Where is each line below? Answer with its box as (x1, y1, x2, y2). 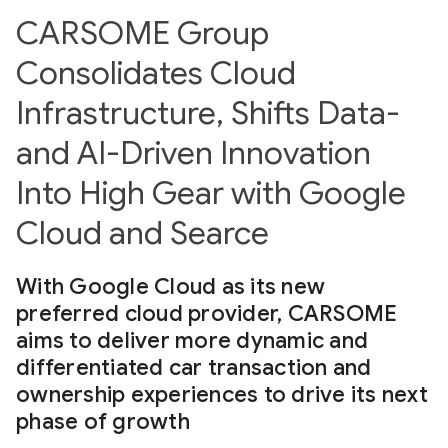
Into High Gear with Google (16, 173, 406, 213)
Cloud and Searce (16, 213, 269, 253)
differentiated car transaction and (16, 354, 372, 381)
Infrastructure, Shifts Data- (16, 93, 400, 133)
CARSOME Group (16, 13, 269, 53)
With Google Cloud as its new (16, 273, 325, 300)
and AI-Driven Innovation (16, 133, 371, 173)
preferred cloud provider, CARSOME (16, 300, 398, 327)
